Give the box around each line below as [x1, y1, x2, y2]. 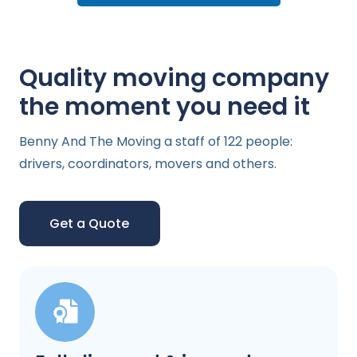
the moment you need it [19, 89, 310, 124]
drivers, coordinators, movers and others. [19, 154, 277, 173]
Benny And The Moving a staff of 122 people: [19, 131, 292, 151]
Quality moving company [19, 61, 329, 95]
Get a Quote [49, 214, 130, 233]
